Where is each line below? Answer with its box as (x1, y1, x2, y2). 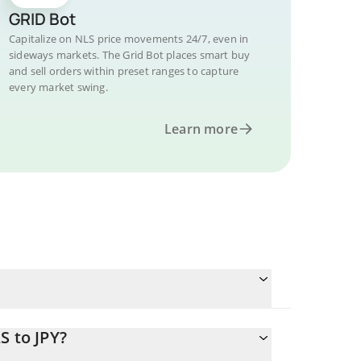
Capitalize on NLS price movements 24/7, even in (9, 31, 249, 46)
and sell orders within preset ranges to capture (9, 64, 239, 78)
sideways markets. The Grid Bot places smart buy (9, 48, 251, 62)
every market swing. (9, 80, 108, 94)
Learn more (164, 120, 238, 138)
